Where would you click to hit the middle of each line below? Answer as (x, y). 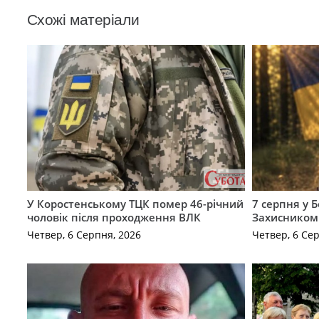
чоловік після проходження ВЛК (114, 217)
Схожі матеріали (83, 19)
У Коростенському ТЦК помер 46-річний (135, 203)
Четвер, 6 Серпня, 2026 (84, 235)
